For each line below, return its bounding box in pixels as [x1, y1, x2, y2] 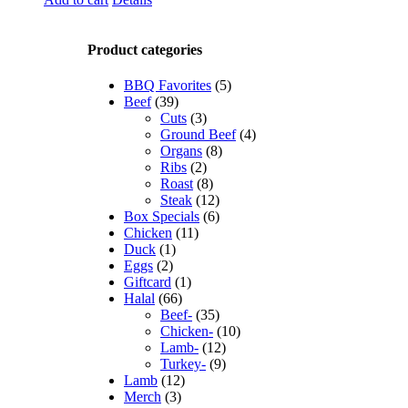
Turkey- [160, 356, 206, 372]
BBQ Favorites [124, 77, 211, 94]
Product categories [87, 42, 202, 58]
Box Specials [124, 209, 199, 225]
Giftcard [124, 274, 171, 291]
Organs [160, 143, 202, 159]
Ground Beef [160, 127, 236, 143]
